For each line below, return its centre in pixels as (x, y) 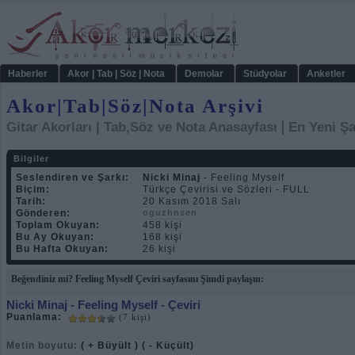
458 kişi (162, 225)
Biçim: (33, 189)
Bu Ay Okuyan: (55, 237)
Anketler (326, 74)
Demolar (204, 74)
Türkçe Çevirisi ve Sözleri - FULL (226, 189)
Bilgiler (31, 158)
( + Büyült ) (110, 345)
